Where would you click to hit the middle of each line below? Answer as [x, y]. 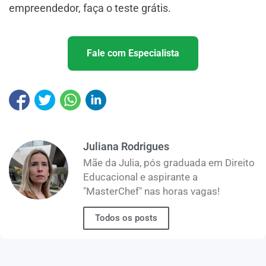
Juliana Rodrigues [126, 147]
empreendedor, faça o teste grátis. [90, 8]
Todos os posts [126, 218]
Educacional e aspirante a [140, 177]
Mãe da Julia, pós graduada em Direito [169, 163]
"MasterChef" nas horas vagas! [151, 191]
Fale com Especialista [133, 53]
